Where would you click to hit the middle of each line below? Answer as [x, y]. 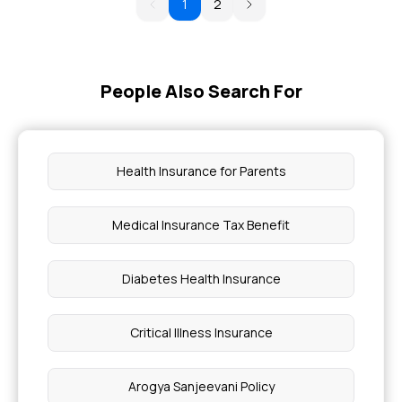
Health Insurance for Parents [201, 171]
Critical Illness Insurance [201, 332]
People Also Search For [201, 91]
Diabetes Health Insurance [201, 279]
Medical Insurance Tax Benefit [201, 225]
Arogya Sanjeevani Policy [201, 386]
